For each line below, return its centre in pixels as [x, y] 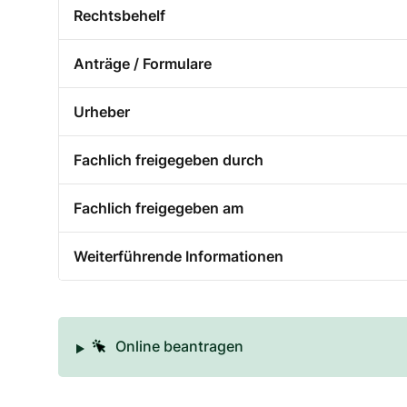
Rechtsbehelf [119, 16]
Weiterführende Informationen [179, 257]
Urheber [102, 112]
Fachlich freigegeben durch [169, 160]
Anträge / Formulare [143, 64]
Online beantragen [179, 347]
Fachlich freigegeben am [159, 208]
